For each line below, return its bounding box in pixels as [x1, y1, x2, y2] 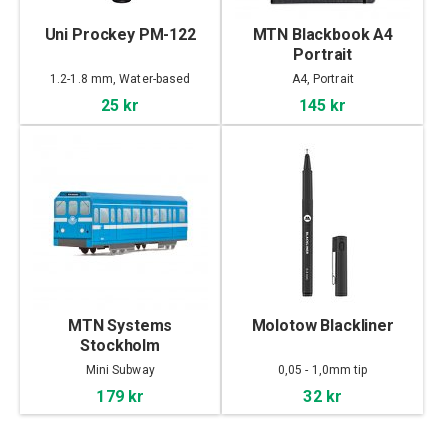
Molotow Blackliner [251, 315, 394, 335]
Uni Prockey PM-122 [44, 25, 196, 45]
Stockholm [80, 335, 160, 355]
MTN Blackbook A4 [252, 25, 393, 45]
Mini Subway [85, 362, 155, 377]
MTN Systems [68, 315, 173, 335]
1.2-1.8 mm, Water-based [50, 72, 191, 87]
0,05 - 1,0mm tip [277, 362, 368, 377]
